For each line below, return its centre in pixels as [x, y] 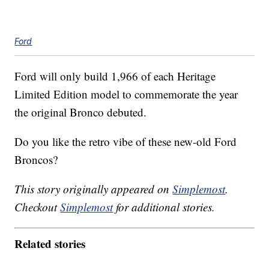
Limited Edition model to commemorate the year [126, 94]
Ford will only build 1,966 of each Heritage [115, 76]
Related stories [50, 243]
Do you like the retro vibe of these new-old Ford [126, 142]
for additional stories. [164, 207]
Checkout [38, 207]
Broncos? [36, 160]
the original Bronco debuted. [81, 112]
